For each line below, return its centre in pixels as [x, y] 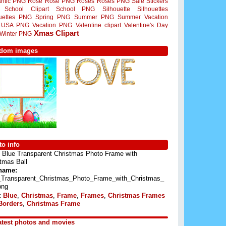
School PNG [76, 9]
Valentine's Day [146, 25]
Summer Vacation [143, 17]
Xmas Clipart [56, 33]
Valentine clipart [98, 25]
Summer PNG [94, 17]
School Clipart [27, 9]
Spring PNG [53, 17]
